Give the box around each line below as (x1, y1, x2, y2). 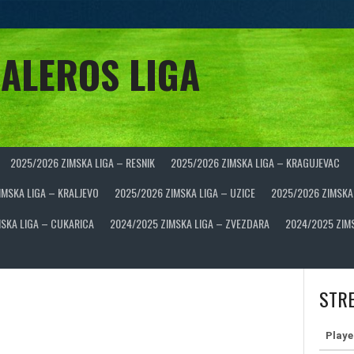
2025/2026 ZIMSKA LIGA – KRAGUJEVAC (171, 153, 340, 171)
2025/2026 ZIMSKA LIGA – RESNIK (10, 153, 155, 171)
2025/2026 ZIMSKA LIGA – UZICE (115, 184, 255, 201)
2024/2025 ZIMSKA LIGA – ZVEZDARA (110, 214, 269, 232)
